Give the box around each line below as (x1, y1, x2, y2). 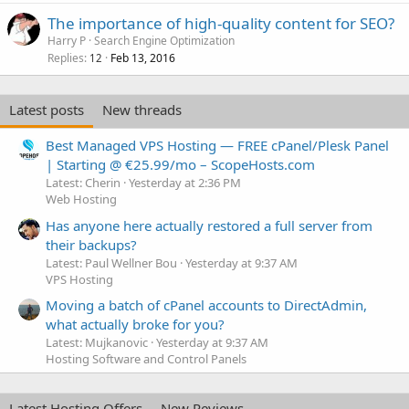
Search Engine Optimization (94, 33, 235, 48)
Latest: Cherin (46, 174, 121, 192)
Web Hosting (46, 191, 117, 208)
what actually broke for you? (46, 314, 225, 333)
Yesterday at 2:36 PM (129, 174, 241, 192)
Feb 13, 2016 (110, 50, 175, 66)
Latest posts (9, 100, 84, 119)
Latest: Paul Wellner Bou (46, 254, 177, 271)
